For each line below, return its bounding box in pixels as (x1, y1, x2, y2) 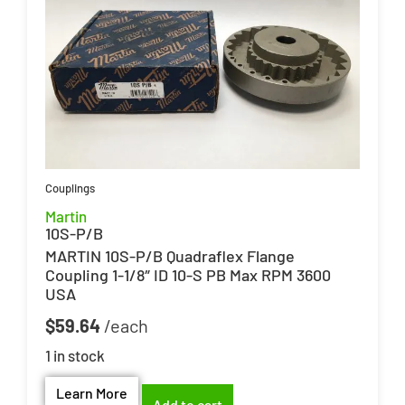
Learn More (56, 384, 127, 402)
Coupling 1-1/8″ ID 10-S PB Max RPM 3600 (45, 264, 331, 285)
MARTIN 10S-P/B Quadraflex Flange (45, 245, 295, 266)
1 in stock (45, 345, 105, 364)
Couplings (45, 180, 95, 195)
